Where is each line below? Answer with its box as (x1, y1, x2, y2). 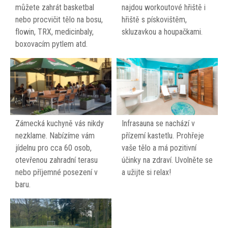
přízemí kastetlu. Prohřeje (122, 130, 204, 140)
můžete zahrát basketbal (15, 3, 94, 13)
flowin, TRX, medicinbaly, (15, 27, 94, 37)
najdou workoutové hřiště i (122, 3, 206, 13)
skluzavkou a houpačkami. (122, 27, 203, 37)
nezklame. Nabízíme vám (15, 130, 95, 140)
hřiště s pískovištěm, (122, 15, 187, 25)
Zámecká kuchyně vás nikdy (15, 118, 104, 128)
